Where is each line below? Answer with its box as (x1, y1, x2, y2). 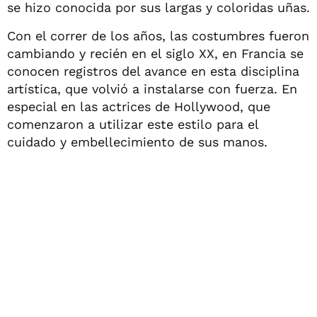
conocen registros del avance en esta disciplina (7, 63, 299, 79)
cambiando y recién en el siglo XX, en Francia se (7, 45, 304, 61)
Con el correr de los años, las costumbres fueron (7, 28, 309, 43)
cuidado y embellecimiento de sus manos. (7, 134, 267, 149)
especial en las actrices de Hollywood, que (7, 98, 270, 114)
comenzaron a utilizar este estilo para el (7, 116, 258, 132)
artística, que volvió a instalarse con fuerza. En (7, 81, 297, 96)
